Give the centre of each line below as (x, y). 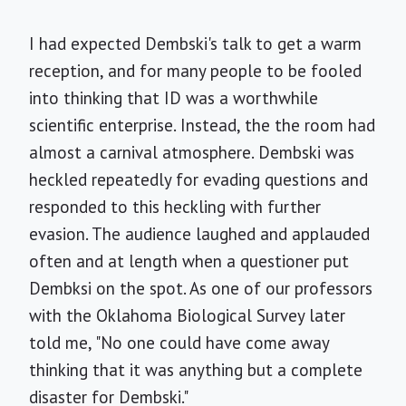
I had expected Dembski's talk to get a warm (195, 43)
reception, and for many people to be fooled (195, 71)
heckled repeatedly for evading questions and (198, 179)
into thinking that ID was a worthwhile (174, 98)
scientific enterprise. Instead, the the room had (202, 125)
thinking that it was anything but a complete (196, 370)
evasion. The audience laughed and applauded (199, 234)
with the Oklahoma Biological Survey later (187, 315)
